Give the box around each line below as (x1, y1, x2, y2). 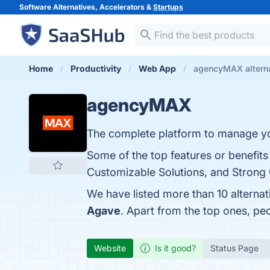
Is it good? (155, 243, 196, 253)
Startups (153, 2, 183, 11)
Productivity (71, 63, 121, 74)
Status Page (210, 243, 259, 253)
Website (94, 243, 126, 253)
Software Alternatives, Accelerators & (19, 2, 153, 11)
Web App (139, 63, 176, 74)
